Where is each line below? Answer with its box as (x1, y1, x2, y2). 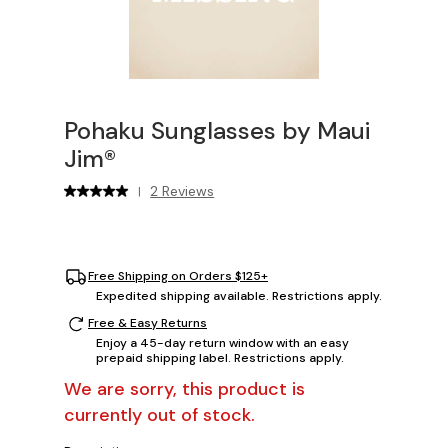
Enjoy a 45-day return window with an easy (96, 334, 349, 351)
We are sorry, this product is (64, 376, 305, 401)
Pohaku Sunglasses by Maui (64, 114, 370, 146)
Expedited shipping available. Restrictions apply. (96, 287, 382, 304)
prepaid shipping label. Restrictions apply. (96, 349, 344, 366)
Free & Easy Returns (88, 315, 207, 331)
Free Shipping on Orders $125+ (88, 268, 268, 284)
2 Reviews (150, 181, 215, 200)
